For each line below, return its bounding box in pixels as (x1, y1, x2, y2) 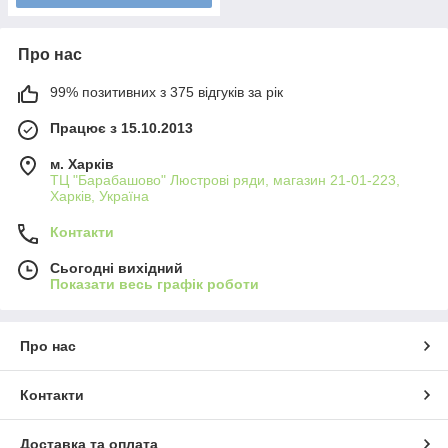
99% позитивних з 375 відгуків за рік (50, 83, 283, 100)
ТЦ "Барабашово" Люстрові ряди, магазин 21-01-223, (50, 171, 400, 188)
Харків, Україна (50, 187, 149, 204)
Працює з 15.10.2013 (50, 119, 193, 136)
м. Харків (50, 155, 114, 172)
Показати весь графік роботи (50, 275, 259, 292)
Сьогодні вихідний (50, 259, 183, 276)
